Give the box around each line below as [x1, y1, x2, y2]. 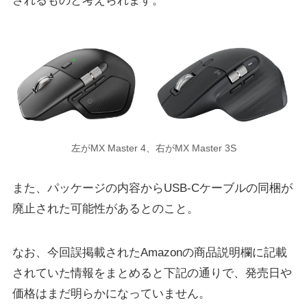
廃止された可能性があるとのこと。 [12, 202, 199, 216]
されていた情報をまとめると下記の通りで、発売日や [12, 267, 292, 280]
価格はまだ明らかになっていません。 [12, 287, 210, 301]
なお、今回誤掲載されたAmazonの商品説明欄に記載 [12, 246, 287, 260]
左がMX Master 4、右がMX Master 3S [71, 143, 236, 154]
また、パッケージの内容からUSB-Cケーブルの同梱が [12, 182, 293, 195]
